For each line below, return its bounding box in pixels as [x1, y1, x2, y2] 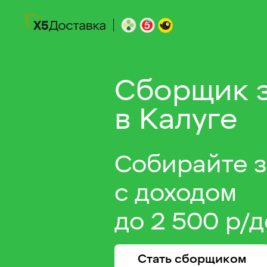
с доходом [114, 183, 237, 207]
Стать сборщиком [137, 254, 247, 266]
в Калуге [114, 107, 237, 136]
